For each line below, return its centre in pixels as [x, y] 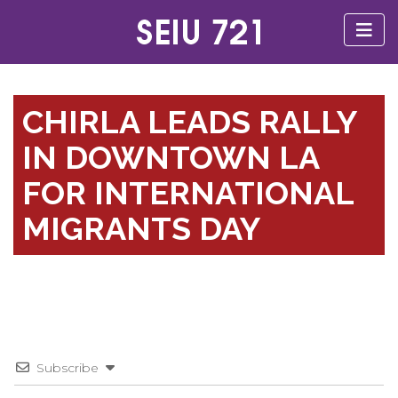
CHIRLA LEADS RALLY [190, 122]
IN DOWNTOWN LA [171, 157]
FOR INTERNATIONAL [188, 193]
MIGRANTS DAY [141, 228]
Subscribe [68, 368]
